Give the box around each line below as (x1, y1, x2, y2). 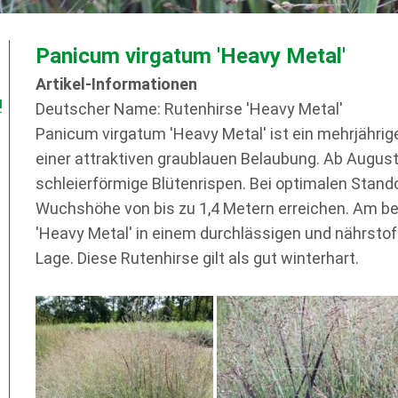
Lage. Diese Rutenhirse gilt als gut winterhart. (36, 249, 359, 267)
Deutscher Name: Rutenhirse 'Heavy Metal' (36, 99, 343, 118)
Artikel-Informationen (36, 75, 197, 93)
